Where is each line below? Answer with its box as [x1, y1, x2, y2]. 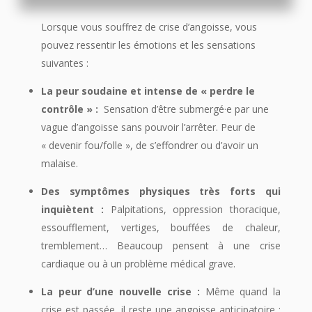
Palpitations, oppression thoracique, [103, 202, 281, 216]
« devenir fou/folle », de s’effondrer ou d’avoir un [40, 138, 258, 152]
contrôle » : [40, 102, 98, 116]
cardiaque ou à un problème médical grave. [40, 256, 238, 270]
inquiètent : [40, 202, 104, 216]
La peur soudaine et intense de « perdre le [40, 84, 255, 97]
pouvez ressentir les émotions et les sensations [40, 38, 256, 52]
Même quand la [199, 284, 281, 298]
